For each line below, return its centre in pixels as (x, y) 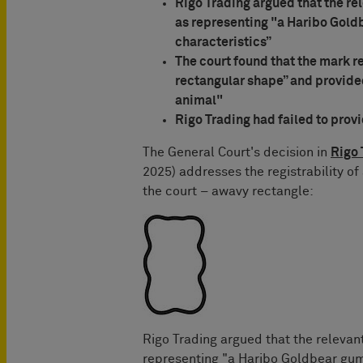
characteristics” (223, 42)
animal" (199, 100)
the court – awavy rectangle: (228, 191)
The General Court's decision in (237, 152)
